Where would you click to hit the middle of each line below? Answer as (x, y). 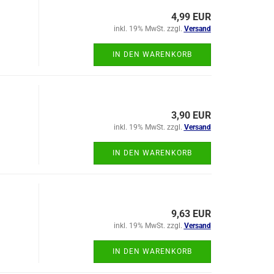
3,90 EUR (191, 115)
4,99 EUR (191, 17)
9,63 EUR (191, 214)
